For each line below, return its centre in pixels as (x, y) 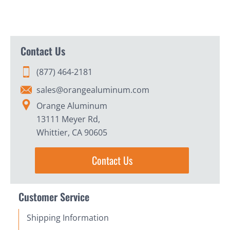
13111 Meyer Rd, (68, 119)
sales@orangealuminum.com (93, 90)
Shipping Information (68, 217)
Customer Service (54, 196)
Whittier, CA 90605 (72, 132)
